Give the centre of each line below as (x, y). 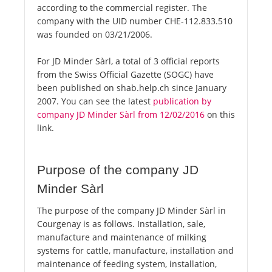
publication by (182, 101)
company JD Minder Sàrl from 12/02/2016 (121, 115)
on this (220, 115)
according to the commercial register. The (122, 8)
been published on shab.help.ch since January (132, 88)
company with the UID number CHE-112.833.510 (135, 21)
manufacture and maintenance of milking (122, 237)
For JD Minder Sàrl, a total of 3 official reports (128, 61)
